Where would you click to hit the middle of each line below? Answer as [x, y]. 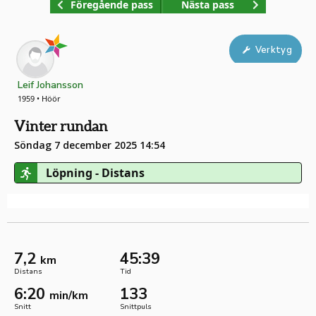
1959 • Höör [39, 98]
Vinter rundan [61, 126]
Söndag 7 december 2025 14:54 [90, 145]
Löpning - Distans [95, 173]
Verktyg [273, 50]
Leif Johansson [50, 85]
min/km [69, 296]
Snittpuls [136, 307]
